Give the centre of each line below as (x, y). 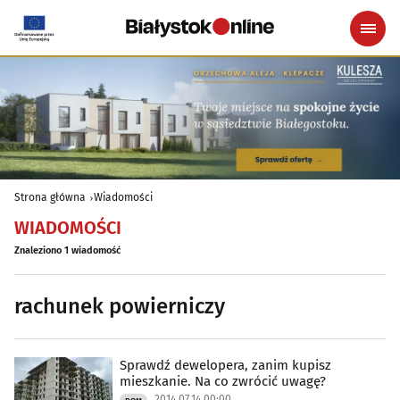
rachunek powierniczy (120, 306)
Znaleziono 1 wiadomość (67, 250)
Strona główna (50, 197)
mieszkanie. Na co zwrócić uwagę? (223, 381)
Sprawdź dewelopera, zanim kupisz (225, 365)
